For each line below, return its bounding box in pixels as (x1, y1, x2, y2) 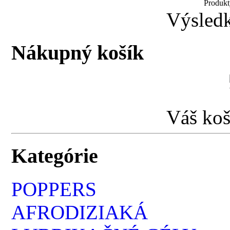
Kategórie (11, 144, 99, 167)
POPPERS (11, 178, 97, 200)
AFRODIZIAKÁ (11, 201, 148, 223)
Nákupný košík (11, 41, 144, 65)
